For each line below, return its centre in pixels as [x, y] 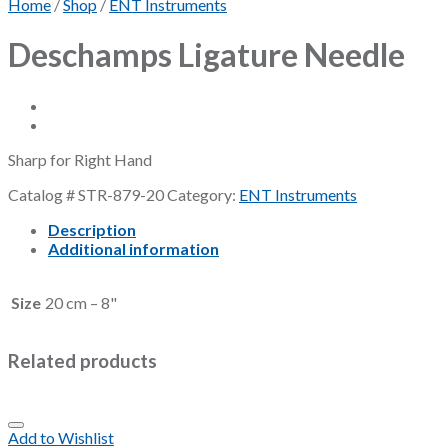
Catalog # [43, 194]
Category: [203, 194]
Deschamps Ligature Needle [206, 55]
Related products [82, 360]
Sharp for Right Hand [80, 159]
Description [92, 229]
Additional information [133, 248]
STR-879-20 [121, 194]
